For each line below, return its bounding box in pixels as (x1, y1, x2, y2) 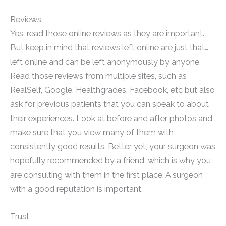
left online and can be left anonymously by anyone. (10, 57, 201, 67)
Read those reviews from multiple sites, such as (10, 71, 187, 81)
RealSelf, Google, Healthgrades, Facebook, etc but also (10, 85, 215, 95)
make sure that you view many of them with (10, 128, 174, 138)
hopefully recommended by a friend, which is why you (10, 156, 211, 166)
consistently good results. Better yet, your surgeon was (10, 142, 215, 152)
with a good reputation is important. (10, 184, 143, 194)
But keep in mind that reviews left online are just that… (10, 43, 208, 53)
